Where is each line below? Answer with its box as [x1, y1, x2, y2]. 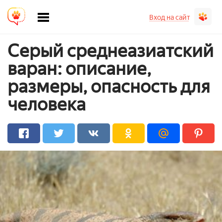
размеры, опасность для [7, 76, 210, 97]
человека [7, 94, 86, 115]
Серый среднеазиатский [7, 40, 214, 61]
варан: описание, [7, 58, 151, 79]
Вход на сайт [149, 13, 190, 22]
